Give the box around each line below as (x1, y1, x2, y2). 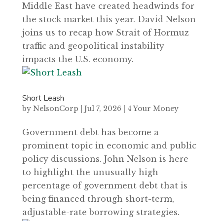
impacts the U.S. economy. (22, 54, 134, 65)
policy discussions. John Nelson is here (22, 154, 188, 164)
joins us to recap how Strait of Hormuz (22, 28, 189, 38)
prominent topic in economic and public (22, 141, 196, 151)
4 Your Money (127, 104, 179, 113)
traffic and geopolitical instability (22, 41, 164, 51)
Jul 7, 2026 (84, 104, 121, 113)
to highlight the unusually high (22, 167, 158, 178)
